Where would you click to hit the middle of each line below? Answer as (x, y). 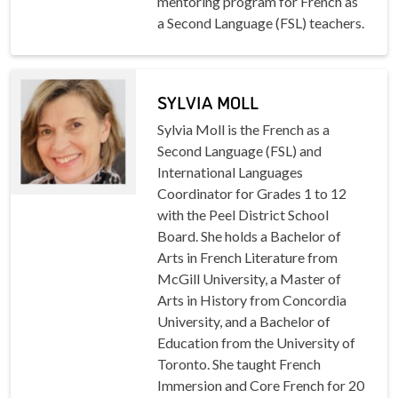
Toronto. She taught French (239, 364)
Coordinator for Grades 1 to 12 (252, 194)
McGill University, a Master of (250, 279)
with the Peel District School (243, 215)
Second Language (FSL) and (240, 151)
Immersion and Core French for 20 (261, 386)
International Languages (231, 172)
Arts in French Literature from (248, 258)
